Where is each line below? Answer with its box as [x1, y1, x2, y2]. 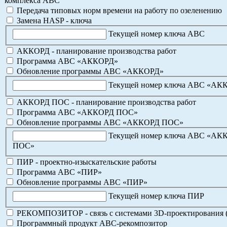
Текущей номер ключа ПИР [108, 191, 204, 200]
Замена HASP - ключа [15, 16, 92, 25]
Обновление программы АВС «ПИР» [15, 178, 147, 187]
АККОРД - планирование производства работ [15, 47, 176, 56]
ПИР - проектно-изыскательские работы [15, 158, 157, 167]
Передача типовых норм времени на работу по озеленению [15, 6, 222, 15]
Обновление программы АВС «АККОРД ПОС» [15, 118, 183, 127]
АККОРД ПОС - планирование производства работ [15, 97, 196, 106]
